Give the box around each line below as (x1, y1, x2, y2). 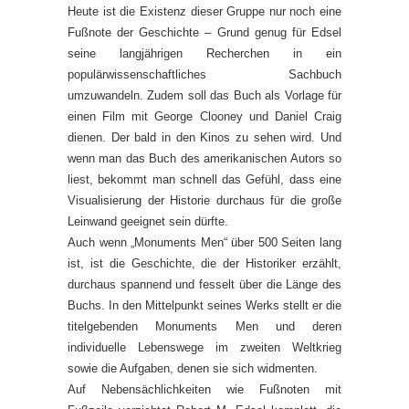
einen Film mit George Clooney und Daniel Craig (68, 110, 341, 123)
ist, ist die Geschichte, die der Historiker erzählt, (68, 257, 341, 270)
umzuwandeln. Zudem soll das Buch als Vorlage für (68, 89, 341, 102)
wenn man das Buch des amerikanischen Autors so (68, 152, 341, 165)
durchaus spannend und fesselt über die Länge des (68, 278, 341, 291)
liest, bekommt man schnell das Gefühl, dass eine (68, 173, 341, 186)
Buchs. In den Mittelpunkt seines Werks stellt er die (68, 299, 341, 312)
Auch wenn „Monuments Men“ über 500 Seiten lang (68, 236, 341, 249)
